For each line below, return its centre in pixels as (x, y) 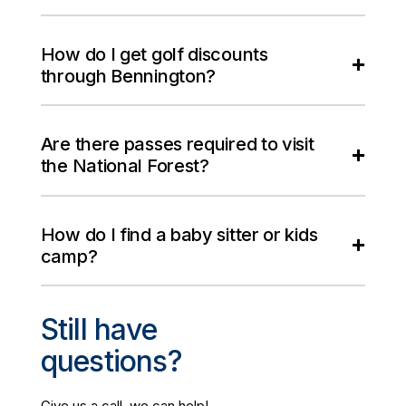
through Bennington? (128, 76)
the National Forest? (125, 166)
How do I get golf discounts (154, 54)
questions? (111, 362)
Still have (98, 330)
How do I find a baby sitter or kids (179, 234)
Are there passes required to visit (177, 145)
